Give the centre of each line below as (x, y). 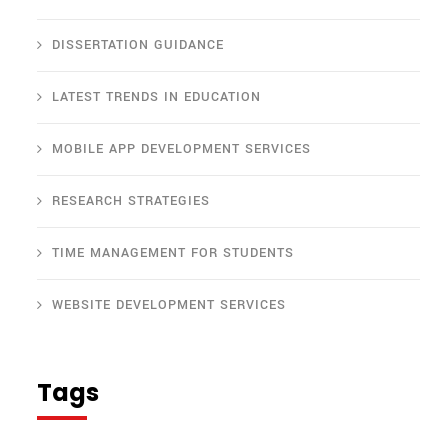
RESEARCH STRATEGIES (131, 201)
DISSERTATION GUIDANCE (138, 45)
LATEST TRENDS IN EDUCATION (156, 97)
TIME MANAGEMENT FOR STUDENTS (173, 253)
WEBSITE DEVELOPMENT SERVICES (169, 305)
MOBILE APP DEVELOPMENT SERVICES (181, 149)
